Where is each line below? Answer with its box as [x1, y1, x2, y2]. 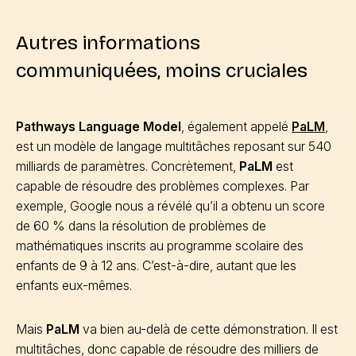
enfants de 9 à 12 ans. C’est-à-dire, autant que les [16, 257, 296, 273]
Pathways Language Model [16, 118, 181, 134]
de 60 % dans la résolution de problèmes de [16, 218, 266, 234]
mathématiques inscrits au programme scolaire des [16, 238, 304, 253]
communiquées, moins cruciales [16, 59, 308, 83]
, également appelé [181, 118, 292, 134]
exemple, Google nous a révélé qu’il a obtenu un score [16, 198, 325, 214]
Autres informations [16, 31, 200, 55]
